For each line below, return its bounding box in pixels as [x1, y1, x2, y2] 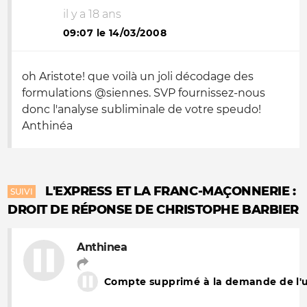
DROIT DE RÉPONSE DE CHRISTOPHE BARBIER [8, 202, 299, 217]
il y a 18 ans [63, 8, 121, 21]
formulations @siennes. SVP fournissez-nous [22, 86, 265, 99]
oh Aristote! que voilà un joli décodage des [22, 70, 254, 83]
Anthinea [77, 241, 127, 254]
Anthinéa [22, 119, 73, 132]
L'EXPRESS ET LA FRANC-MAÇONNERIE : [45, 184, 296, 199]
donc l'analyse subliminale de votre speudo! [22, 103, 261, 116]
